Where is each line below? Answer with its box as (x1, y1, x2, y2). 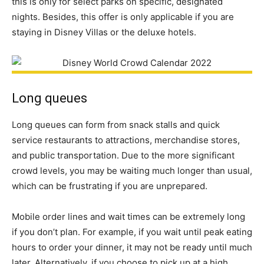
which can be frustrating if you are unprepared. (12, 180, 207, 192)
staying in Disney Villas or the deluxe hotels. (12, 27, 196, 38)
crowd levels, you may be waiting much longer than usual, (12, 165, 252, 177)
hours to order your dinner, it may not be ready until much (12, 242, 252, 253)
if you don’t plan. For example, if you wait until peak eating (12, 226, 252, 238)
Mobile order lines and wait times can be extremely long (12, 211, 245, 223)
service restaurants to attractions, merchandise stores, (12, 134, 240, 146)
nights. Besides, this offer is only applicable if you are (12, 11, 234, 23)
